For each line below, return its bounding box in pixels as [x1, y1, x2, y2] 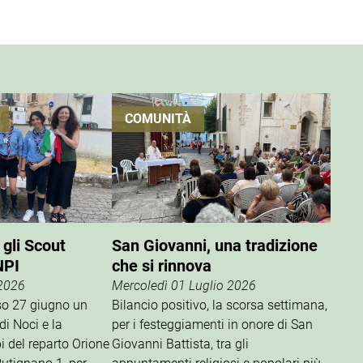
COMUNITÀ [125, 110, 192, 126]
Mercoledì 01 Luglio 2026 [112, 277, 257, 293]
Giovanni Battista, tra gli [112, 335, 250, 352]
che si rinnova [112, 255, 212, 275]
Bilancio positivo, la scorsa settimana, [112, 297, 328, 313]
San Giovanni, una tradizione [112, 235, 318, 255]
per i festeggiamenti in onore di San [112, 316, 314, 332]
